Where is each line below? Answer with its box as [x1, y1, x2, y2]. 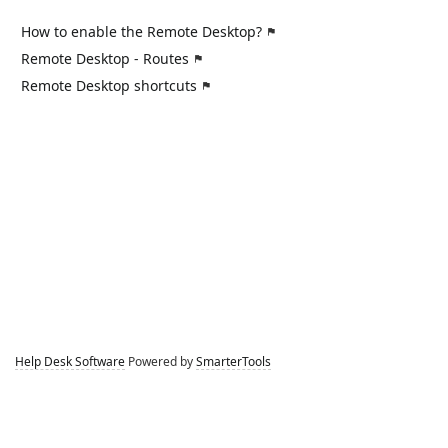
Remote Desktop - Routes [21, 51, 189, 67]
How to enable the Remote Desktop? [21, 24, 262, 40]
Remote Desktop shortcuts [21, 78, 197, 94]
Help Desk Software [15, 355, 125, 369]
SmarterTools [196, 355, 271, 369]
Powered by [125, 355, 196, 369]
